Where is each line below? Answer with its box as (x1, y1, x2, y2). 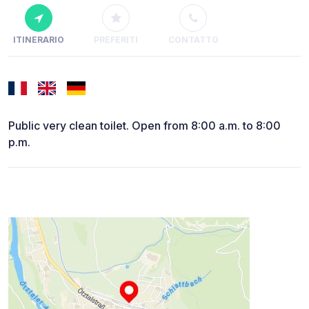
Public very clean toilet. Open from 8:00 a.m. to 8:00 (8, 119, 281, 133)
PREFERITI (94, 34, 138, 46)
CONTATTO (168, 34, 219, 46)
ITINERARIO (13, 34, 64, 46)
